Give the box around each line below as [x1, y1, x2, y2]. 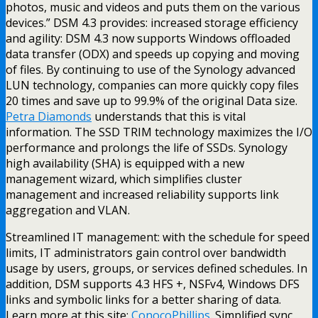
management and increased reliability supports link [6, 186, 279, 202]
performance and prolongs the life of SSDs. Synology [6, 139, 287, 155]
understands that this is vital [92, 108, 246, 124]
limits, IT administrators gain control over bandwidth [6, 244, 286, 261]
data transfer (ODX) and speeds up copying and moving [6, 45, 300, 62]
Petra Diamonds [6, 108, 92, 124]
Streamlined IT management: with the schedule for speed [6, 229, 309, 245]
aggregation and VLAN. [6, 202, 130, 218]
